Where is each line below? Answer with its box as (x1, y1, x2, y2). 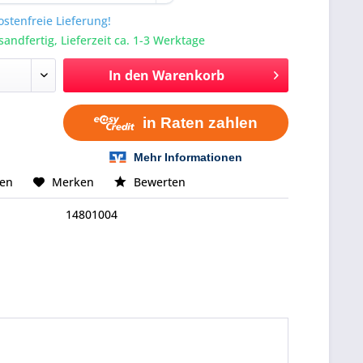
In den (108, 66, 149, 84)
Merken (52, 173, 95, 190)
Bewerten (130, 173, 186, 190)
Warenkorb (152, 66, 224, 84)
